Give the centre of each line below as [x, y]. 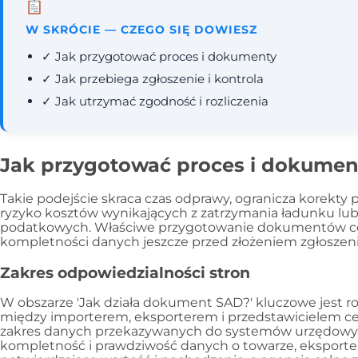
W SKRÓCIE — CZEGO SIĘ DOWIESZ [141, 30]
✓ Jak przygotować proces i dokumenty [159, 57]
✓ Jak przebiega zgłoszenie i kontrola [153, 79]
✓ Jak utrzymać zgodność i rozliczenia [155, 101]
